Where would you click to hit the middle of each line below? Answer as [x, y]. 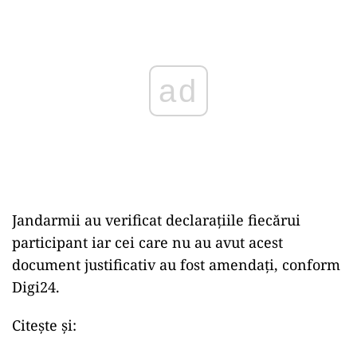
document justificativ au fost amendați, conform [176, 265]
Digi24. [36, 287]
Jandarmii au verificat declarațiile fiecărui [156, 220]
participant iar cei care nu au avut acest [147, 242]
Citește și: [44, 325]
